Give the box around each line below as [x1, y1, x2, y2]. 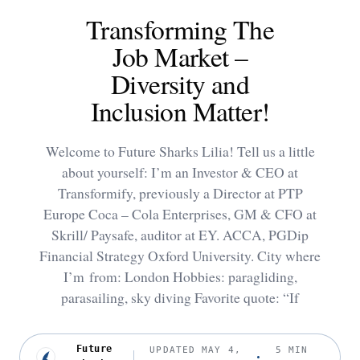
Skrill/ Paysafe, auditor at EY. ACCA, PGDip [51, 224, 309, 244]
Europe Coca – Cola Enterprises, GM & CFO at [43, 203, 317, 223]
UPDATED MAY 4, [149, 345, 241, 356]
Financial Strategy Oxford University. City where [39, 245, 321, 265]
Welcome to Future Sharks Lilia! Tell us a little [45, 141, 315, 161]
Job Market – [112, 38, 248, 74]
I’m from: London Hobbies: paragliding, [63, 266, 297, 286]
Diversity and [110, 65, 250, 101]
